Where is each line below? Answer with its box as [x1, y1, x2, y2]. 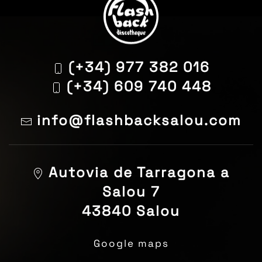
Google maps [93, 237, 169, 250]
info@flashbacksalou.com [32, 111, 242, 129]
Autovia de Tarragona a [44, 163, 230, 181]
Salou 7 [102, 182, 160, 201]
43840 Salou [82, 201, 180, 220]
